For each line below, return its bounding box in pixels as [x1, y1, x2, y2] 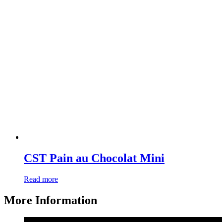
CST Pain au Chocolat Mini [24, 152, 165, 165]
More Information [4, 194, 97, 207]
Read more [24, 175, 58, 184]
